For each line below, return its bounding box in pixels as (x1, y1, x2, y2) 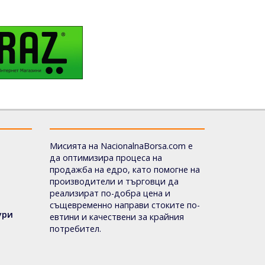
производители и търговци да (49, 175, 179, 187)
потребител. (49, 222, 101, 234)
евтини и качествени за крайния (49, 211, 184, 222)
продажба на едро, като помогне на (49, 163, 200, 175)
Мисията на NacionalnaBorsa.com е (49, 140, 193, 151)
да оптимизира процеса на (49, 151, 162, 163)
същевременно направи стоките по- (49, 199, 200, 211)
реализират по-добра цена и (49, 187, 170, 199)
